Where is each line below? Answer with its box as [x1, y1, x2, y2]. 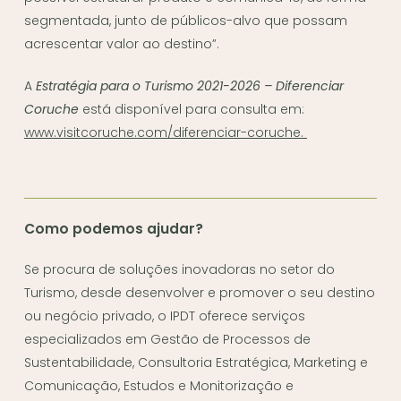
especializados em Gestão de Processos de [24, 329, 311, 348]
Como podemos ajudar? [24, 218, 204, 238]
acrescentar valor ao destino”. [23, 35, 219, 53]
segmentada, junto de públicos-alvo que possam [23, 12, 347, 30]
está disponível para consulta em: [78, 100, 304, 118]
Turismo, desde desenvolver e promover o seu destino [24, 283, 376, 302]
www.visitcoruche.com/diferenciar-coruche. [23, 124, 303, 141]
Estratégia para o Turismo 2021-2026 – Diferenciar [35, 77, 344, 95]
